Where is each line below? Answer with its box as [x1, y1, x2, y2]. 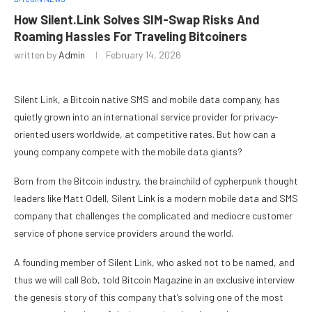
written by [14, 49, 58, 61]
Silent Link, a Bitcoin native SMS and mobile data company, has [14, 93, 280, 106]
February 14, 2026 [106, 49, 181, 61]
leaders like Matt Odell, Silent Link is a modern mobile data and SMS [14, 192, 298, 205]
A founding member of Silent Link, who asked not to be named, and [14, 256, 295, 269]
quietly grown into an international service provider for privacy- [14, 111, 279, 123]
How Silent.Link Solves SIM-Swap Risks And [14, 12, 260, 28]
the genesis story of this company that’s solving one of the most [14, 291, 283, 304]
